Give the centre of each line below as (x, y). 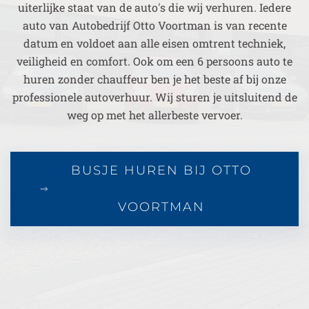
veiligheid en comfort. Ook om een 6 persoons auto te (154, 61)
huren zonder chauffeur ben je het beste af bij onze (154, 79)
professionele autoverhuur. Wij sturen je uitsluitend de (154, 97)
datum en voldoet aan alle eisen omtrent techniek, (154, 43)
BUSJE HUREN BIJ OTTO (162, 170)
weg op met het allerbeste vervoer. (154, 115)
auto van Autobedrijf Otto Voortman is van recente (154, 25)
